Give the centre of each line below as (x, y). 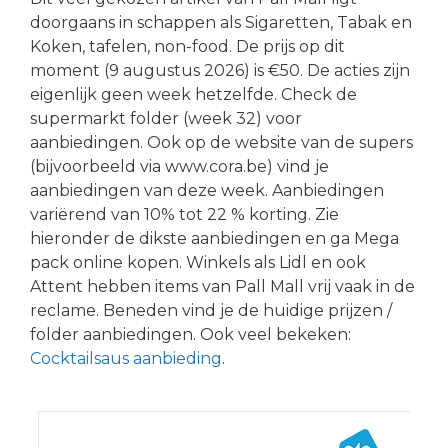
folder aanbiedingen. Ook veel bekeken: (190, 334)
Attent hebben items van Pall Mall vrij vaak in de (222, 286)
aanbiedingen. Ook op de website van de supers (221, 142)
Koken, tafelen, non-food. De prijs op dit (187, 46)
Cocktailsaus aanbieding (126, 358)
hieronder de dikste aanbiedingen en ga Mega (214, 238)
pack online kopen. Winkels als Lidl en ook (198, 262)
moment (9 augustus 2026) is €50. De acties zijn (220, 70)
